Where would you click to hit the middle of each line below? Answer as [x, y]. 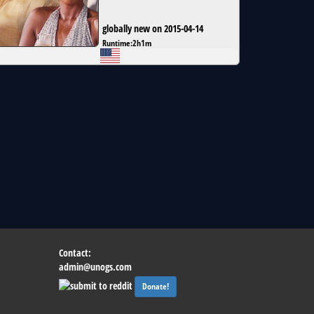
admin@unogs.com [95, 267]
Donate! [155, 286]
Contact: [75, 253]
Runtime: [117, 43]
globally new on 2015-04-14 [153, 29]
